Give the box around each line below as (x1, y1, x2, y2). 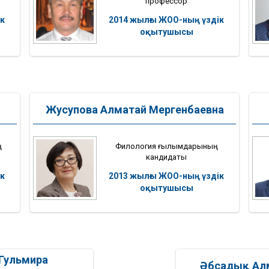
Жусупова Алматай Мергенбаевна (45, 103, 224, 116)
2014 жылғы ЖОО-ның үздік (109, 14, 224, 25)
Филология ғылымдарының (115, 141, 218, 151)
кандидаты (146, 152, 187, 162)
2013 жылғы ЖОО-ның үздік (109, 171, 224, 181)
